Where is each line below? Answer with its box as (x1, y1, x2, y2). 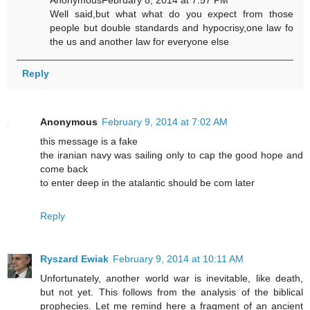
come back (40, 163, 88, 174)
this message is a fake (40, 135, 138, 147)
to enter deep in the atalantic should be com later (40, 176, 255, 188)
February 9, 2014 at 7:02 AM (102, 116, 228, 127)
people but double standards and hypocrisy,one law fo (50, 22, 293, 34)
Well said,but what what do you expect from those (50, 8, 293, 20)
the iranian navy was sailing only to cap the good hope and (40, 149, 303, 161)
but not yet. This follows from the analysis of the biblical (40, 286, 303, 298)
